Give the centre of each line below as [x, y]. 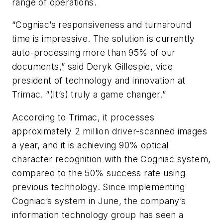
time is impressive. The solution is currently [103, 39]
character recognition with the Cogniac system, [111, 159]
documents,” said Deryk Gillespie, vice [93, 67]
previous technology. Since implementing [99, 187]
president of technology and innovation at [99, 81]
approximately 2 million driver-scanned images [110, 131]
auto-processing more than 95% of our [94, 53]
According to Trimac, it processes [83, 117]
